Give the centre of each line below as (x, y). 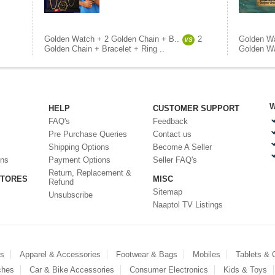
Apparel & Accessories (60, 254)
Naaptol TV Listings (188, 205)
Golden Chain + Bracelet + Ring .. (104, 49)
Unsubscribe (71, 195)
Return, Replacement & (90, 173)
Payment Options (79, 160)
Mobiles (207, 254)
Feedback (170, 121)
